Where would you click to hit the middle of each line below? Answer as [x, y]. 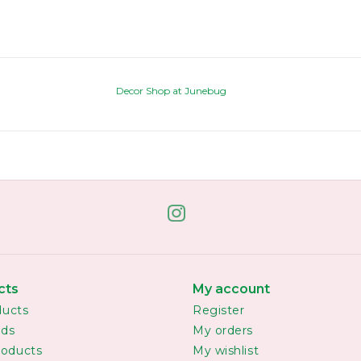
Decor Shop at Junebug [171, 90]
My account [231, 288]
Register [219, 310]
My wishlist [226, 350]
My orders [223, 330]
